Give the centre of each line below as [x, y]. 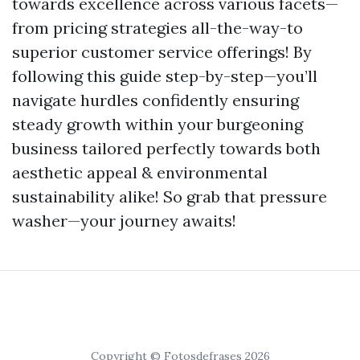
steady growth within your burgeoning [157, 124]
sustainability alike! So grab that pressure [170, 196]
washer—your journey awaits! [124, 221]
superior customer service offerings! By [162, 52]
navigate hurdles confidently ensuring [155, 100]
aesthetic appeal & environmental [140, 172]
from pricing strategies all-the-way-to [157, 28]
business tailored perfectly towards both [166, 148]
